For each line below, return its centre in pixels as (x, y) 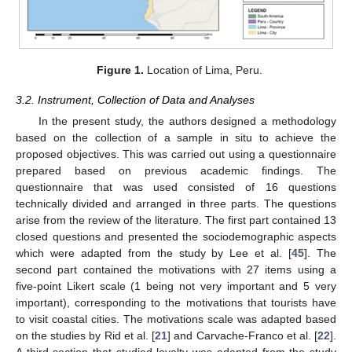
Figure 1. (120, 70)
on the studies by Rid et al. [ (86, 336)
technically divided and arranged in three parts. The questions (176, 204)
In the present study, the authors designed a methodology (187, 121)
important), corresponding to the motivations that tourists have (176, 303)
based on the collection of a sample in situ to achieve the (176, 138)
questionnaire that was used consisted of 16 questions (176, 187)
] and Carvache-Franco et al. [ (243, 336)
